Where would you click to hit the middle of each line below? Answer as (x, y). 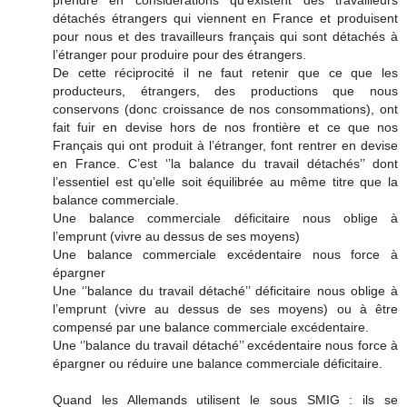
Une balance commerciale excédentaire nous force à (225, 254)
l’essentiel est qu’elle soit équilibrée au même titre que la (225, 181)
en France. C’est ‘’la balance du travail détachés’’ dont (225, 163)
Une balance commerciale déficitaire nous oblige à (225, 218)
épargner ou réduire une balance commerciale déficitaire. (218, 363)
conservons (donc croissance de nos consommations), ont (225, 109)
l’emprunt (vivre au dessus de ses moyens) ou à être (225, 308)
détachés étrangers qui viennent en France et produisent (225, 18)
